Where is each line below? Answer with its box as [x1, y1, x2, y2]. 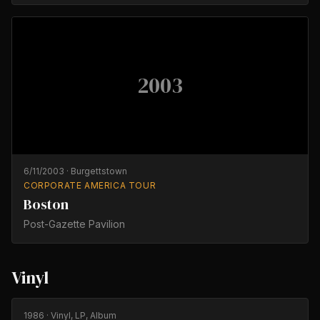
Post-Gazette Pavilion [24, 218, 125, 230]
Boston [24, 194, 69, 214]
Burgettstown [71, 166, 127, 176]
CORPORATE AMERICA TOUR [24, 180, 156, 191]
